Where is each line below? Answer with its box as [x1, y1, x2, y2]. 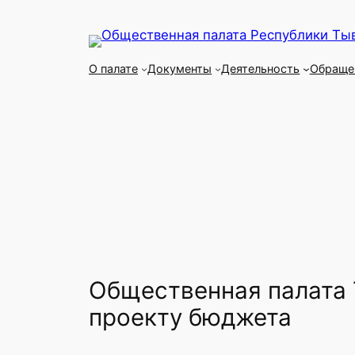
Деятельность [221, 62, 300, 75]
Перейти [6, 8, 61, 24]
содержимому [6, 49, 99, 65]
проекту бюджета [89, 302, 292, 331]
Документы [147, 62, 212, 75]
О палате [89, 62, 138, 75]
